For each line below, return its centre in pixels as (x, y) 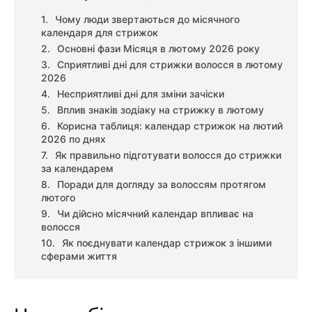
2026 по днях (73, 139)
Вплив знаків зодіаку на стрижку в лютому (161, 110)
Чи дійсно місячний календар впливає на (155, 214)
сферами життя (79, 256)
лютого (58, 198)
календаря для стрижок (100, 33)
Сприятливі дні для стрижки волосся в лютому (170, 65)
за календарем (77, 169)
